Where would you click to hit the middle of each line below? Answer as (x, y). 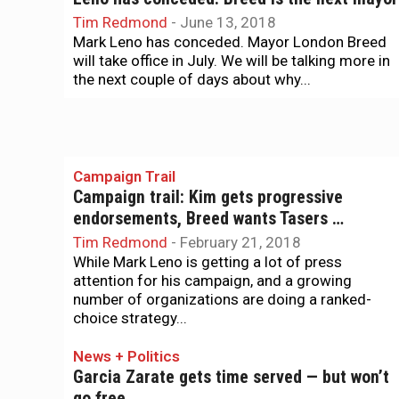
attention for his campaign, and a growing (212, 281)
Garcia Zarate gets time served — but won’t (231, 377)
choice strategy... (130, 318)
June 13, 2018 (228, 22)
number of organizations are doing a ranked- (222, 299)
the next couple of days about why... (192, 79)
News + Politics (126, 356)
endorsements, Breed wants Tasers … (208, 219)
